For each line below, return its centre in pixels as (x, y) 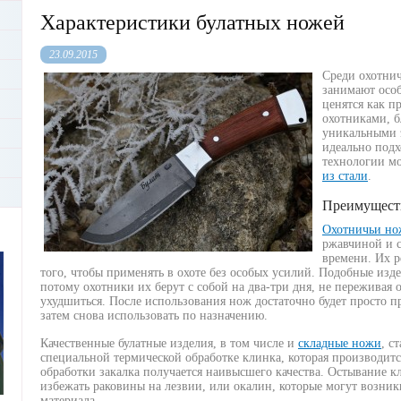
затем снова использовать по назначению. (154, 316)
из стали (345, 176)
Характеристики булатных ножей (192, 22)
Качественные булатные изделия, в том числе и (169, 343)
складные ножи (340, 343)
